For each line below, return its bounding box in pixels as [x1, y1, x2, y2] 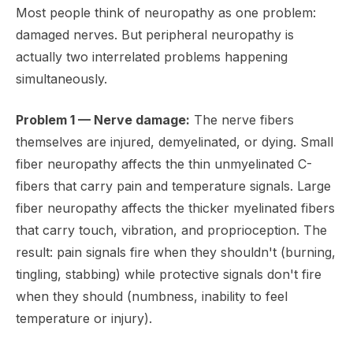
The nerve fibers [190, 112, 294, 128]
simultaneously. [16, 71, 107, 87]
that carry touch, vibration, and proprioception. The [16, 222, 327, 239]
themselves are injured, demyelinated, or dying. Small [16, 134, 333, 150]
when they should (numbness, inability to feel [16, 288, 288, 305]
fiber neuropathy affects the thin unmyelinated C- [16, 156, 312, 173]
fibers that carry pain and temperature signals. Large [16, 178, 331, 195]
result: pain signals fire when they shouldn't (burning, [16, 244, 336, 261]
